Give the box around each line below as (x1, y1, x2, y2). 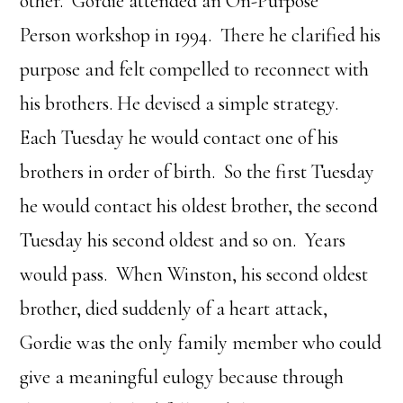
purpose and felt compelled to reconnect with (20, 58, 370, 81)
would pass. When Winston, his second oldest (20, 263, 369, 286)
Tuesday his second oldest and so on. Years (20, 228, 346, 252)
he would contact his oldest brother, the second (20, 194, 379, 218)
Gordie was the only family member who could (20, 331, 382, 354)
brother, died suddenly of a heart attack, (20, 297, 328, 320)
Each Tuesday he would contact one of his (20, 126, 339, 149)
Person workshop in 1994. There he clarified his (20, 23, 381, 47)
